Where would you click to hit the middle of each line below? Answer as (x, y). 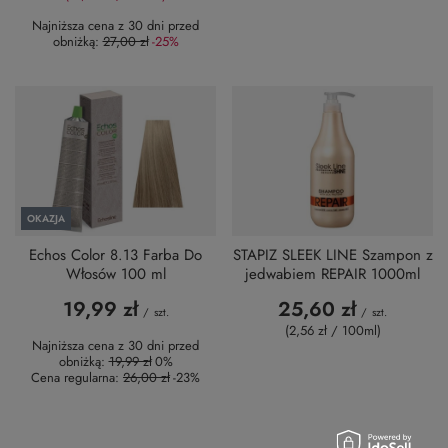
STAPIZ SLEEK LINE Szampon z (332, 255)
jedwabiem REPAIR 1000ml (332, 274)
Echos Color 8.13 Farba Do (115, 255)
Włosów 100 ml (115, 274)
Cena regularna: (77, 378)
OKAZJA (46, 219)
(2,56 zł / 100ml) (332, 331)
